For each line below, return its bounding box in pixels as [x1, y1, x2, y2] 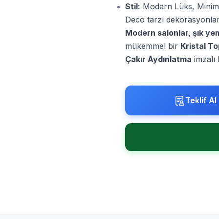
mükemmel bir [125, 41, 180, 51]
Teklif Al [185, 95, 217, 105]
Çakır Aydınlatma [125, 54, 192, 64]
